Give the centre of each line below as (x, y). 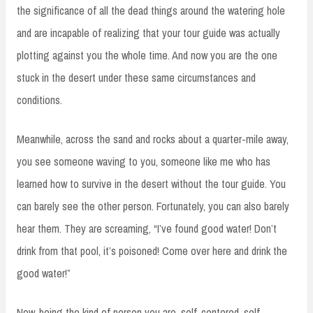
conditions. (39, 100)
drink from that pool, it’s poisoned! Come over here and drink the (152, 250)
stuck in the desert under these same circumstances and (136, 77)
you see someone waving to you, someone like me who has (144, 161)
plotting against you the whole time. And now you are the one (147, 55)
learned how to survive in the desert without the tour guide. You (151, 183)
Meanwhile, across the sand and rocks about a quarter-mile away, (153, 139)
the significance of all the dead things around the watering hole (151, 10)
